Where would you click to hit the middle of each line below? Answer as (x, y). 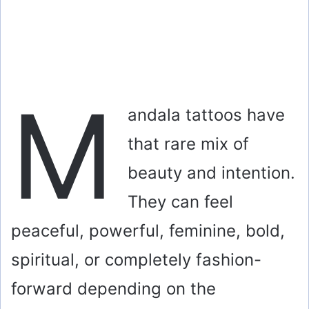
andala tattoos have (206, 114)
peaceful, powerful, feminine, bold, (148, 230)
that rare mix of (188, 143)
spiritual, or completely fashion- (136, 259)
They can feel (180, 201)
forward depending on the (113, 288)
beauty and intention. (211, 172)
